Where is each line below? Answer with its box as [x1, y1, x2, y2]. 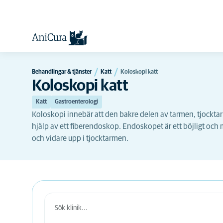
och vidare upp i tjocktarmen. [32, 134, 128, 142]
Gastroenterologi [55, 99, 98, 105]
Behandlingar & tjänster [32, 69, 92, 75]
